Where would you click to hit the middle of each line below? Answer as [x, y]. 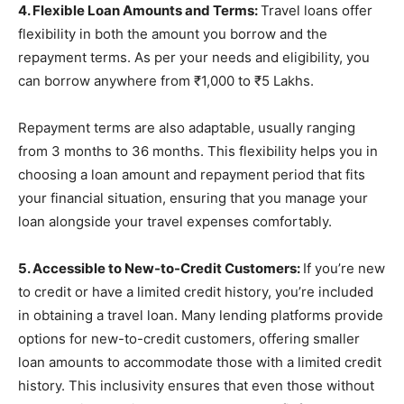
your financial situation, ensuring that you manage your [193, 198]
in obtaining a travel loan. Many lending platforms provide [201, 315]
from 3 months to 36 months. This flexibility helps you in [198, 151]
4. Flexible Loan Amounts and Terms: [139, 10]
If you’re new [344, 268]
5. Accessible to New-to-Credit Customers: [161, 268]
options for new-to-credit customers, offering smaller [189, 339]
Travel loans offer [317, 10]
